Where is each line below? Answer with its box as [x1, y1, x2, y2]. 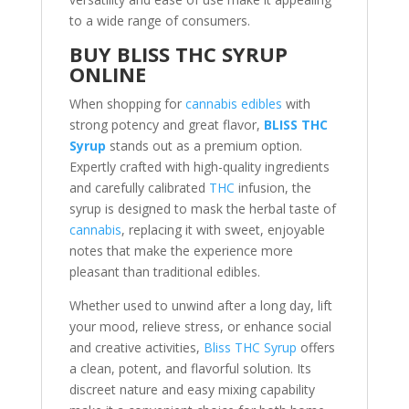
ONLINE [68, 60, 146, 88]
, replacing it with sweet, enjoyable [121, 221, 325, 238]
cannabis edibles [184, 95, 282, 112]
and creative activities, [68, 339, 204, 356]
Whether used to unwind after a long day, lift [68, 297, 332, 314]
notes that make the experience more [68, 242, 293, 259]
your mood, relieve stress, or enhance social [68, 318, 331, 335]
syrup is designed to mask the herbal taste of [68, 200, 336, 217]
